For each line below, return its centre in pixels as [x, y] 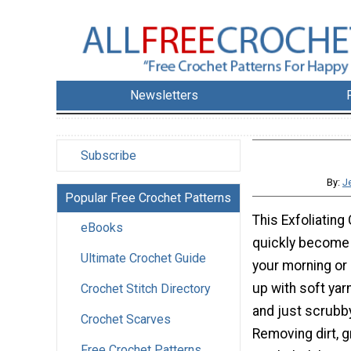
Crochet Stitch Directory [146, 289]
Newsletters [165, 96]
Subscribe [109, 156]
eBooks [102, 228]
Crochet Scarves [126, 320]
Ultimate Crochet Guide [143, 259]
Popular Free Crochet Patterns [148, 198]
